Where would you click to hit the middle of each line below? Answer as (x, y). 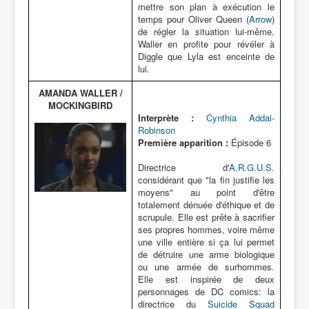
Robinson (157, 130)
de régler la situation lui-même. (206, 31)
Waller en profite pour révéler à (206, 44)
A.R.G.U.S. (252, 167)
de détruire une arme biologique (206, 254)
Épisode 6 (250, 142)
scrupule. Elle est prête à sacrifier (206, 217)
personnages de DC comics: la (206, 291)
